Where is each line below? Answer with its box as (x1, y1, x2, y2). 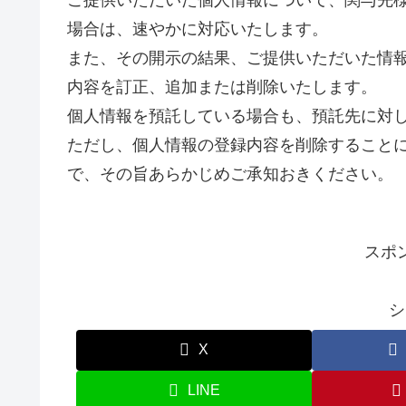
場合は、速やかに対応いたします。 (67, 19, 328, 38)
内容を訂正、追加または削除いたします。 (67, 77, 377, 96)
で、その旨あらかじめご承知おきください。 (67, 164, 393, 183)
